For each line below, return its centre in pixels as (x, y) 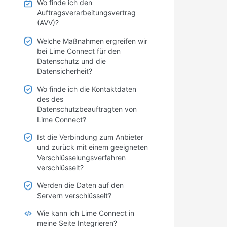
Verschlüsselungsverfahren (81, 157)
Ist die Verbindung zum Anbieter (90, 137)
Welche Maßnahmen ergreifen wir (92, 41)
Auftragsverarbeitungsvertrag (86, 13)
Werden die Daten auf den (80, 185)
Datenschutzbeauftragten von (87, 109)
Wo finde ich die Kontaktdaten (87, 89)
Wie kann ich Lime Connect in (86, 213)
